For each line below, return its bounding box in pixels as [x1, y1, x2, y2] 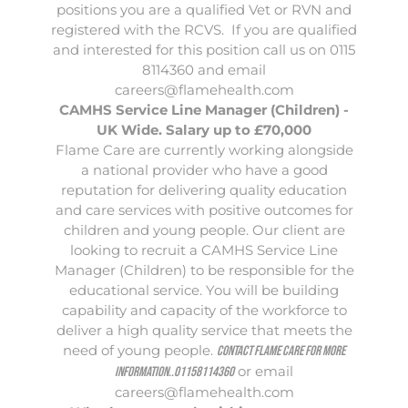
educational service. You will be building [69, 281, 339, 299]
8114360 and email [142, 61, 266, 78]
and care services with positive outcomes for [55, 201, 353, 219]
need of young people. [63, 342, 217, 359]
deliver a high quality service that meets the [56, 321, 352, 339]
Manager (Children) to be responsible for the [54, 261, 354, 279]
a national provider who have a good [80, 161, 328, 178]
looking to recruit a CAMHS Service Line [70, 241, 338, 259]
